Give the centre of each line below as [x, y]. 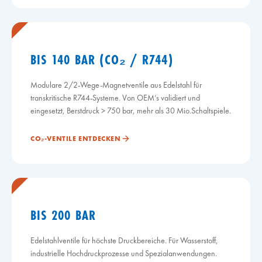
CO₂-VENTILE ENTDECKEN [76, 139]
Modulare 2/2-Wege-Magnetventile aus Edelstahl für [116, 85]
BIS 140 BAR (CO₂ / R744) [102, 59]
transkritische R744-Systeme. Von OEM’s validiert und [115, 98]
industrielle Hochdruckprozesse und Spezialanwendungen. [124, 253]
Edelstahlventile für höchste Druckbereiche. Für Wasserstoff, [124, 240]
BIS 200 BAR [63, 215]
